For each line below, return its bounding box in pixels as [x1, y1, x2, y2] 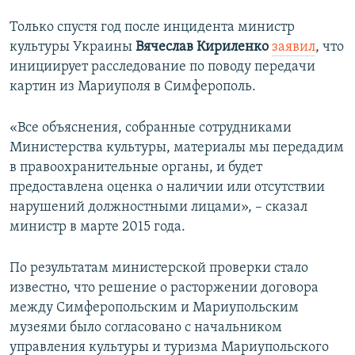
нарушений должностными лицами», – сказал [10, 200, 307, 216]
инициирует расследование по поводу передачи [10, 59, 315, 75]
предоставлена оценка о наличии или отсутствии [10, 180, 325, 196]
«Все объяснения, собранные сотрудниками [10, 120, 292, 136]
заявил [272, 40, 315, 55]
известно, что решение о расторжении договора [10, 281, 319, 296]
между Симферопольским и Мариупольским [10, 300, 299, 316]
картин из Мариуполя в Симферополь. [10, 79, 256, 95]
